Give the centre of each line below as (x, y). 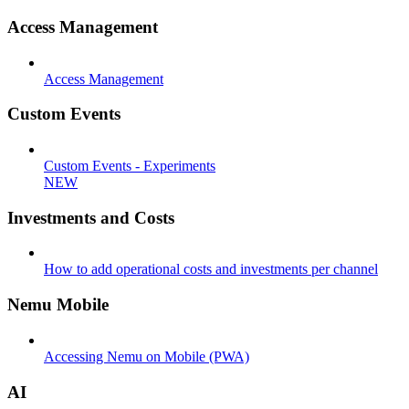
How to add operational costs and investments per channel (211, 269)
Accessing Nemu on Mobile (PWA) (147, 356)
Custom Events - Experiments (130, 165)
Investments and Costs (91, 217)
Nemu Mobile (58, 305)
